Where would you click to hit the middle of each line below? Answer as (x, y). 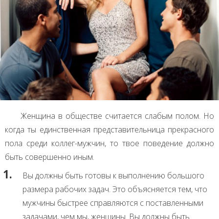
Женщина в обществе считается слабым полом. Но (117, 116)
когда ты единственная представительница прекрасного (109, 129)
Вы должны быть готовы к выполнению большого (113, 175)
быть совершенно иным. (50, 157)
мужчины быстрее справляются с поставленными (113, 203)
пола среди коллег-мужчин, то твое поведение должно (109, 143)
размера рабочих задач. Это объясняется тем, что (115, 189)
